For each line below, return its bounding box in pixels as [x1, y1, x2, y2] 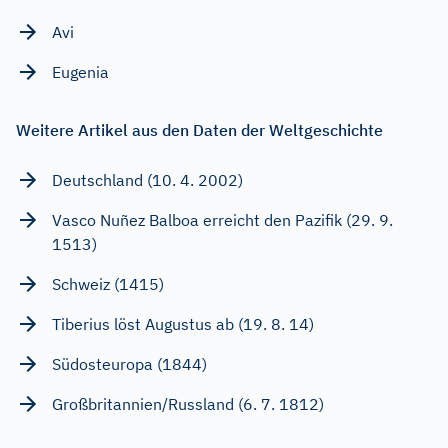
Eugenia [52, 61, 109, 82]
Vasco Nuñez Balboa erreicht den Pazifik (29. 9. [52, 209, 393, 230]
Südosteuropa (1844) [52, 353, 207, 374]
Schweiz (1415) [52, 273, 164, 294]
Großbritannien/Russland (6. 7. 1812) [52, 393, 324, 414]
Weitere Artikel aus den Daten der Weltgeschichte [16, 119, 383, 140]
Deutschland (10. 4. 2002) [52, 169, 243, 190]
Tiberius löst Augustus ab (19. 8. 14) [52, 313, 314, 334]
